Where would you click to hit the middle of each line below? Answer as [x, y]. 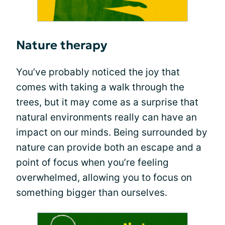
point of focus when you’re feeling [92, 163]
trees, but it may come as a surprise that [107, 102]
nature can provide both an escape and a [109, 148]
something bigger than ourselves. [92, 193]
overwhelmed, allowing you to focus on [104, 178]
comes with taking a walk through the [100, 87]
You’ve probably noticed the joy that [98, 72]
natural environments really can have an [106, 118]
